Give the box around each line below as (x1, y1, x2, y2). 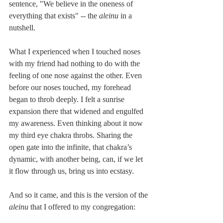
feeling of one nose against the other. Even (9, 71, 144, 80)
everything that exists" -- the (9, 11, 99, 20)
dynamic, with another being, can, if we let (9, 154, 145, 163)
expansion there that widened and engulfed (9, 107, 145, 115)
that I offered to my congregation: (30, 202, 135, 211)
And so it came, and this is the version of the (9, 190, 150, 199)
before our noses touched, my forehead (9, 83, 133, 92)
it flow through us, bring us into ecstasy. (9, 166, 134, 175)
